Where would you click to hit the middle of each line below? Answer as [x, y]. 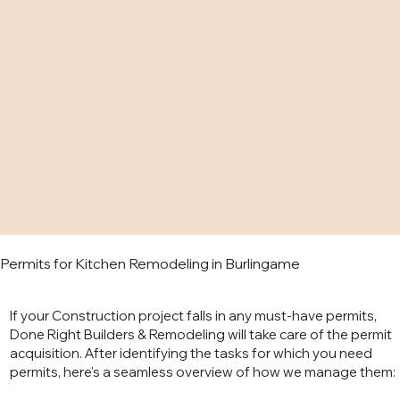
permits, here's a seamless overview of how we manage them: [202, 372]
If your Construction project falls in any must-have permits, [193, 316]
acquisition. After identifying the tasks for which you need [191, 354]
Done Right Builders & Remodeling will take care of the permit [200, 335]
